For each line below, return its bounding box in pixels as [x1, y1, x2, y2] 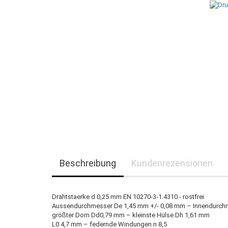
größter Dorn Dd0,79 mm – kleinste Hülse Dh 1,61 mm [52, 211, 210, 219]
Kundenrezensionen [131, 158, 213, 168]
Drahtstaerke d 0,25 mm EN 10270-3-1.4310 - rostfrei [52, 193, 204, 201]
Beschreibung [60, 158, 116, 168]
